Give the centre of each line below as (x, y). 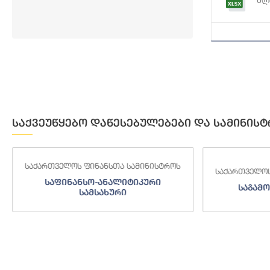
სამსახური (102, 193)
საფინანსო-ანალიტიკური (102, 182)
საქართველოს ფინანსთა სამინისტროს (103, 166)
